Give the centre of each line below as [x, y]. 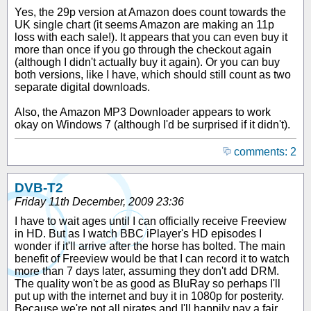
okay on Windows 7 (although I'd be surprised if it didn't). [152, 125]
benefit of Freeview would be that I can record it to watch [152, 259]
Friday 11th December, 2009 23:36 [99, 202]
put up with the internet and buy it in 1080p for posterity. [149, 296]
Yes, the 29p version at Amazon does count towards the [150, 12]
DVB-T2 [39, 188]
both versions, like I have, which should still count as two [153, 75]
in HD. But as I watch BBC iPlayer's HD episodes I [138, 234]
